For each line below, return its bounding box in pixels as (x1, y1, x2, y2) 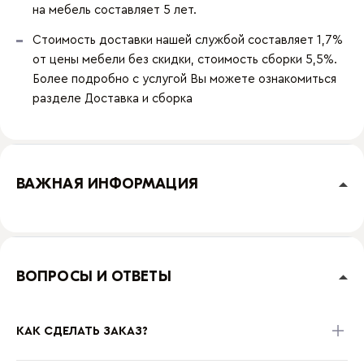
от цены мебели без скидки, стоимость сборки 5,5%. (32, 54, 337, 66)
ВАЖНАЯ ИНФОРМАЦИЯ (16, 175, 198, 193)
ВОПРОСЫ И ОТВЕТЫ (16, 268, 171, 285)
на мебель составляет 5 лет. (32, 4, 197, 16)
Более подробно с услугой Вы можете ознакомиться (32, 73, 336, 85)
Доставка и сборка (84, 93, 193, 105)
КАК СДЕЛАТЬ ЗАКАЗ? (16, 324, 148, 337)
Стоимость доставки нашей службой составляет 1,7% (32, 34, 343, 46)
